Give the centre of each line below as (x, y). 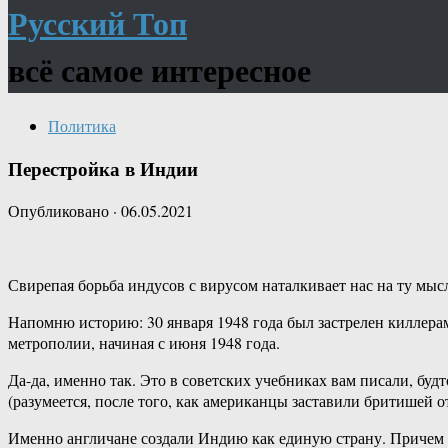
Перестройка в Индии (103, 168)
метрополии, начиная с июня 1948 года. (144, 343)
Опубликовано (60, 211)
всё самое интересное (159, 70)
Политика (82, 125)
